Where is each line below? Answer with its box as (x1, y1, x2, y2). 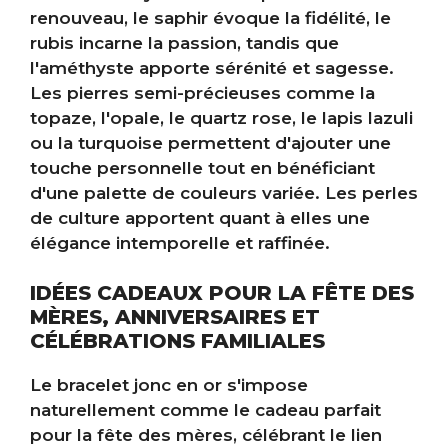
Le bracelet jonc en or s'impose (30, 375, 308, 396)
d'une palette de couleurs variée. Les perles (30, 182, 418, 203)
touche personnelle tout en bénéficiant (30, 157, 375, 178)
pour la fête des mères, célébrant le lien (30, 425, 382, 446)
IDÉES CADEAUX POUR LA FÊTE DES (30, 281, 414, 306)
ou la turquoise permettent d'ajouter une (30, 132, 391, 153)
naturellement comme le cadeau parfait (30, 400, 381, 421)
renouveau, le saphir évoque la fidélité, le (30, 7, 391, 28)
